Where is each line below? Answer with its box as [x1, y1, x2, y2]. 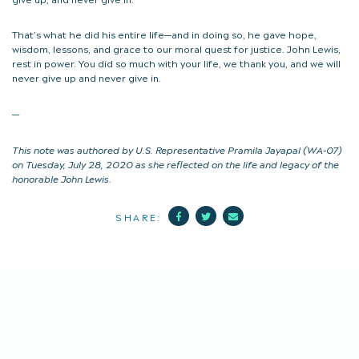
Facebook [184, 207, 232, 222]
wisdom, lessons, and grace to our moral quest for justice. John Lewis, [12, 41, 341, 56]
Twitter [211, 207, 244, 222]
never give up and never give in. [12, 70, 161, 85]
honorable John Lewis [12, 170, 109, 185]
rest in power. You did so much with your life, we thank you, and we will [12, 55, 341, 71]
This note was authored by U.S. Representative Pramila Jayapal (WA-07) [12, 141, 342, 156]
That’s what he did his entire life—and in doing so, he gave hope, [12, 26, 317, 42]
